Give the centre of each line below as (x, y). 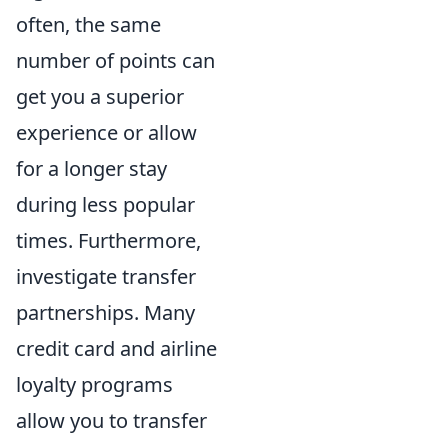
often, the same (88, 24)
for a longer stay (91, 168)
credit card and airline (116, 348)
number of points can (115, 60)
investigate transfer (106, 276)
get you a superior (100, 96)
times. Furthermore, (108, 240)
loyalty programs (94, 384)
